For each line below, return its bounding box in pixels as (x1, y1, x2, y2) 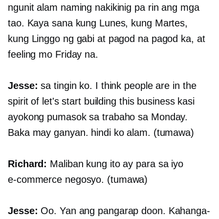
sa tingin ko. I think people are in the (38, 80, 197, 91)
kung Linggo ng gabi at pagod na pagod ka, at (8, 33, 205, 44)
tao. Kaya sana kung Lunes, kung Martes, (8, 18, 188, 29)
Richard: (8, 158, 47, 170)
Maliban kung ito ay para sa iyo (47, 158, 184, 170)
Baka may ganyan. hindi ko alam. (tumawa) (8, 127, 194, 138)
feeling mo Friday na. (8, 49, 98, 60)
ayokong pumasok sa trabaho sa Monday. (8, 111, 188, 123)
